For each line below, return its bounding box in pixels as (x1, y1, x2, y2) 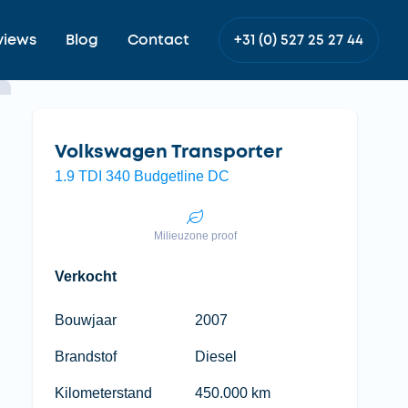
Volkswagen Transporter (55, 143, 282, 161)
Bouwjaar (55, 312, 117, 328)
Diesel (195, 349, 237, 364)
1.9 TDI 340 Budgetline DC (55, 168, 229, 184)
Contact (127, 33, 189, 47)
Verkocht (55, 269, 117, 284)
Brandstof (55, 349, 117, 364)
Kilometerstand (55, 385, 152, 401)
